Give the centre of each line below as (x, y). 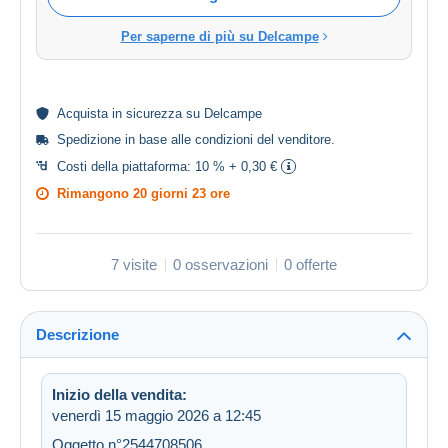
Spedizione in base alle (126, 140)
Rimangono (95, 194)
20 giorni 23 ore (181, 194)
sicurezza (154, 114)
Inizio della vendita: (119, 395)
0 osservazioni (220, 265)
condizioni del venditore (263, 140)
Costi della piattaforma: (126, 167)
